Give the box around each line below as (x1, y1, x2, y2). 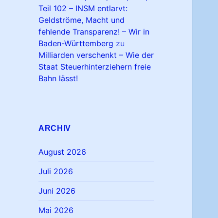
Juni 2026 (38, 186, 76, 196)
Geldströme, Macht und (38, 15, 125, 25)
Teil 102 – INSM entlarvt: (38, 3, 128, 14)
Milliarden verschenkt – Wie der (38, 50, 154, 60)
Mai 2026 (38, 205, 74, 216)
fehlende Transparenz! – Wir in (38, 27, 150, 37)
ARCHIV (38, 124, 71, 133)
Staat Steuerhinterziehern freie (38, 62, 151, 72)
